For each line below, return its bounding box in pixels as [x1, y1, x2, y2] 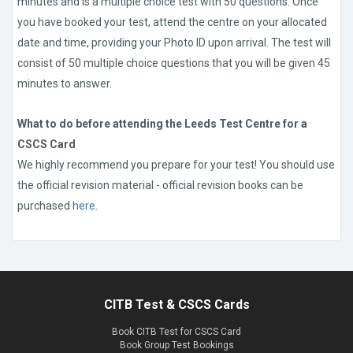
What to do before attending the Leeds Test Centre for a [17, 117, 307, 131]
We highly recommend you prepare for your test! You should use [17, 158, 335, 172]
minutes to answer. [17, 77, 112, 91]
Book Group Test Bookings [119, 340, 234, 351]
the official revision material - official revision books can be [17, 179, 303, 192]
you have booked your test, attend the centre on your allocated [17, 16, 327, 29]
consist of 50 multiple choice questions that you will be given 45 [17, 57, 330, 70]
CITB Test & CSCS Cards [103, 297, 250, 313]
